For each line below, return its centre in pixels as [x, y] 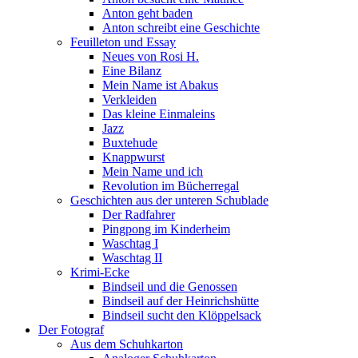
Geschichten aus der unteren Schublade [169, 200]
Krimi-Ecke [100, 272]
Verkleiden [129, 99]
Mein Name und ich [153, 171]
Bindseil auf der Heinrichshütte [181, 301]
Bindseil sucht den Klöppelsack [182, 315]
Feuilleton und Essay [123, 42]
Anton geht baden [147, 13]
